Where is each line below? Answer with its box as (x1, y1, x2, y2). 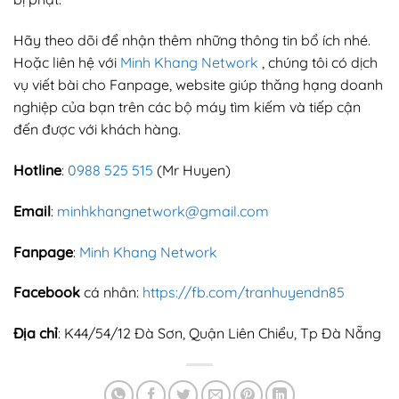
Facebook (13, 283, 80, 302)
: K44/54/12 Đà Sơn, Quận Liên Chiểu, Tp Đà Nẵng (58, 324, 381, 343)
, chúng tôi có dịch (258, 53, 378, 72)
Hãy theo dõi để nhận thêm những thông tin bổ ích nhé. (13, 31, 370, 50)
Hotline (13, 160, 61, 179)
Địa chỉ (13, 324, 58, 343)
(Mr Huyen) (153, 160, 231, 179)
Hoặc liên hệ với (13, 53, 120, 72)
